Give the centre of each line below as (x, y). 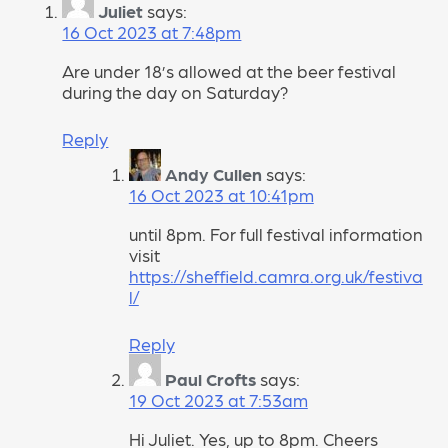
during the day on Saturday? (176, 91)
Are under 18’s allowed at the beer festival (229, 70)
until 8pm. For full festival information (275, 233)
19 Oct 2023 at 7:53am (218, 400)
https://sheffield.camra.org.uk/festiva (275, 275)
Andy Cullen (213, 174)
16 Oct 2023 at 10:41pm (221, 195)
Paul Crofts (210, 379)
